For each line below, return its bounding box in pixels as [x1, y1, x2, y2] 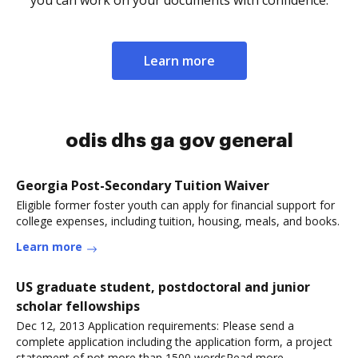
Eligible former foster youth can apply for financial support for [16, 197, 335, 213]
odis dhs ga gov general [65, 131, 293, 150]
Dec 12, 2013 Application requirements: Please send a [16, 318, 294, 333]
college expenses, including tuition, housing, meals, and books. [16, 213, 340, 229]
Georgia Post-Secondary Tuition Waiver [16, 177, 269, 194]
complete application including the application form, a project [16, 334, 332, 349]
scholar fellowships [16, 297, 140, 315]
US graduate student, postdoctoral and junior [16, 278, 310, 296]
